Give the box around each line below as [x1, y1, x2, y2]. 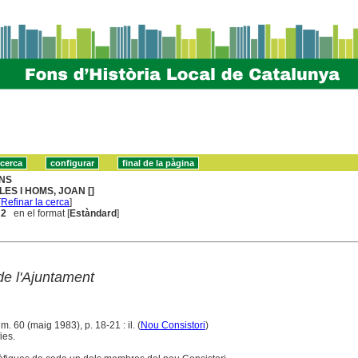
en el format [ [6, 207, 70, 219]
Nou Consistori [140, 319, 205, 331]
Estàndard [70, 207, 117, 219]
